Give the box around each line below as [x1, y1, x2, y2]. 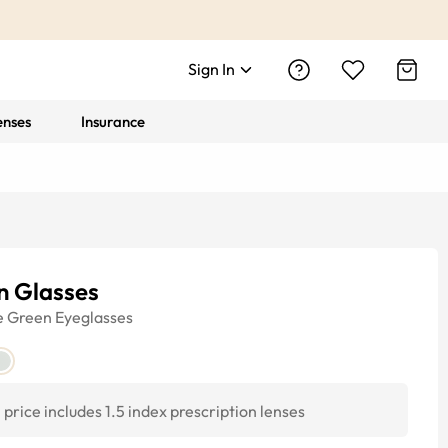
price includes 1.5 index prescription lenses [4, 401, 305, 421]
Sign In [188, 59, 235, 79]
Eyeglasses [55, 307, 133, 327]
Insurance [81, 112, 146, 131]
